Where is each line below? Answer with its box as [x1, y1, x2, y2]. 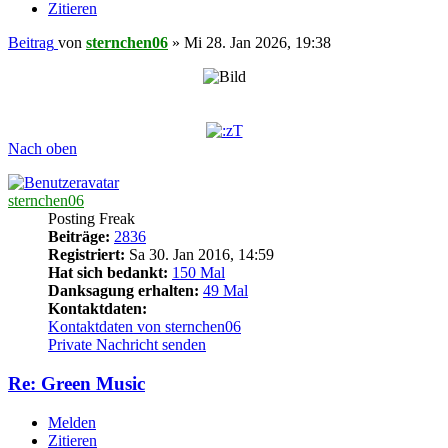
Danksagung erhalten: [48, 282, 199, 300]
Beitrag [8, 34, 54, 52]
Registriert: [48, 246, 125, 264]
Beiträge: [48, 228, 110, 246]
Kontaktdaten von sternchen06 [48, 318, 241, 336]
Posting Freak [48, 210, 135, 228]
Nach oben [8, 140, 77, 158]
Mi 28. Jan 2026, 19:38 [184, 34, 331, 52]
